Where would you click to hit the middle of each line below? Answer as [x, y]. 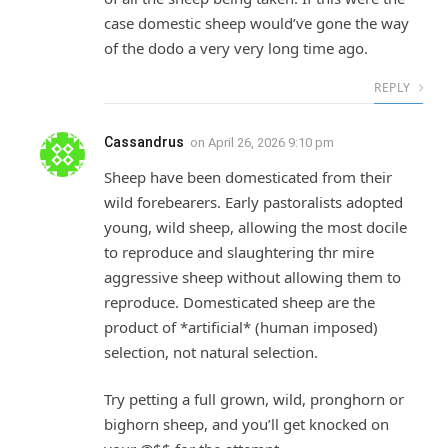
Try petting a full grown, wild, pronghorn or [254, 399]
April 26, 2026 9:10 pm [271, 142]
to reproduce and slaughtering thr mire [239, 251]
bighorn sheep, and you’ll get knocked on [246, 424]
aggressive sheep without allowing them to [252, 276]
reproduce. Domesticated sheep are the [239, 301]
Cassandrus [144, 141]
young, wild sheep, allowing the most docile [255, 226]
